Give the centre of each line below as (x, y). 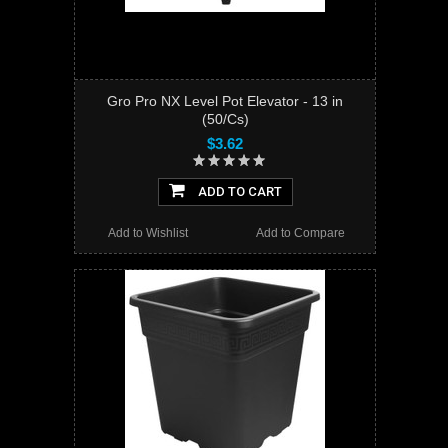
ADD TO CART (238, 192)
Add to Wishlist (148, 233)
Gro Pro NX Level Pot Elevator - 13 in (225, 101)
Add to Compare (300, 233)
